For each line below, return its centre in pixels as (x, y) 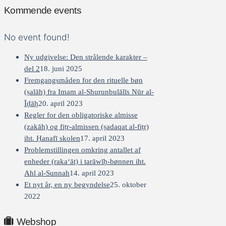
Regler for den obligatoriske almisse (81, 115)
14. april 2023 (92, 173)
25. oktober (128, 185)
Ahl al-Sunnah (47, 173)
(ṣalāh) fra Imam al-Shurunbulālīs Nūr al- (89, 92)
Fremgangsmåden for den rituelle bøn (83, 80)
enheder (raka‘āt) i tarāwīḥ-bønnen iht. (85, 161)
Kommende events (43, 11)
